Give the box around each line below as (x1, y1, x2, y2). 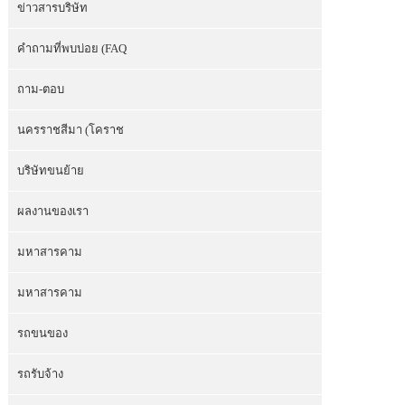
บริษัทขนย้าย (17, 164, 85, 177)
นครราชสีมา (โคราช (17, 123, 125, 137)
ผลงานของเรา (17, 204, 89, 218)
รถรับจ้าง (17, 367, 64, 381)
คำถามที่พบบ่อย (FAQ (17, 42, 127, 55)
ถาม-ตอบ (17, 82, 65, 96)
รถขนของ (17, 326, 69, 340)
